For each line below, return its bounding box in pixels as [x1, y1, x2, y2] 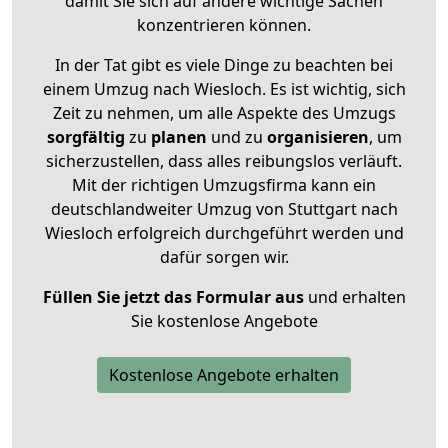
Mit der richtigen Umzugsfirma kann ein [72, 173, 376, 196]
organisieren [262, 125, 369, 148]
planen [150, 125, 207, 148]
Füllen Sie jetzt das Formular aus [42, 285, 304, 308]
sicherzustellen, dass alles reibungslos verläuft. [46, 149, 402, 172]
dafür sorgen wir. [159, 245, 289, 268]
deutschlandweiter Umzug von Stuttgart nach [50, 197, 398, 220]
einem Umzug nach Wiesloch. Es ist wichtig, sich [42, 77, 406, 100]
